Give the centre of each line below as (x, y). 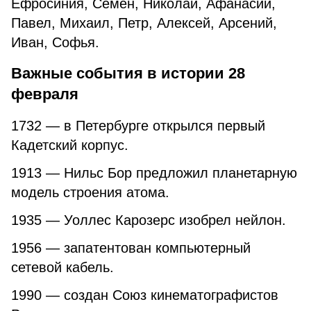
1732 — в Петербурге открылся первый (138, 126)
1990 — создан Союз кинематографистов (145, 295)
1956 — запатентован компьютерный (131, 248)
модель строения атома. (90, 192)
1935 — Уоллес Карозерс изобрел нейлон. (149, 220)
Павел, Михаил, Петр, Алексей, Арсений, (144, 23)
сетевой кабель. (62, 267)
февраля (45, 94)
